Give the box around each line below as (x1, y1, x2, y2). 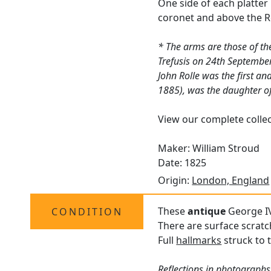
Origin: (158, 174, 192, 188)
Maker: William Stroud (158, 142, 260, 155)
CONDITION (51, 205, 123, 219)
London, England (192, 174, 270, 188)
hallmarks (176, 233, 222, 247)
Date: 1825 (158, 156, 207, 170)
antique (188, 204, 226, 218)
